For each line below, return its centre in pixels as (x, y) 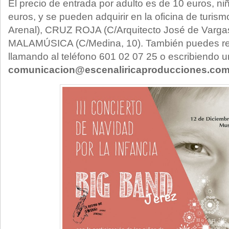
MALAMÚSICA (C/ (48, 43)
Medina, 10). (117, 43)
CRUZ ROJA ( (76, 30)
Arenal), (27, 30)
